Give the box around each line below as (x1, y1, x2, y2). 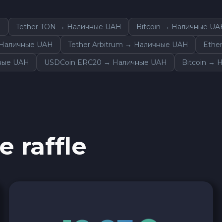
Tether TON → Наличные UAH (16, 22, 121, 31)
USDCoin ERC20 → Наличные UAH (44, 57, 167, 67)
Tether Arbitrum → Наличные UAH (68, 40, 188, 49)
